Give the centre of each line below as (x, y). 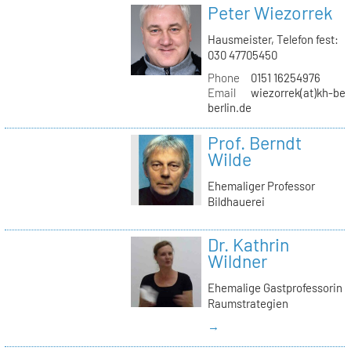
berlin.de (229, 107)
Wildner (237, 261)
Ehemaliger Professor (261, 185)
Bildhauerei (236, 201)
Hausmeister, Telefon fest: (273, 39)
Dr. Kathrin (248, 245)
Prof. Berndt (254, 143)
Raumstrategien (248, 303)
